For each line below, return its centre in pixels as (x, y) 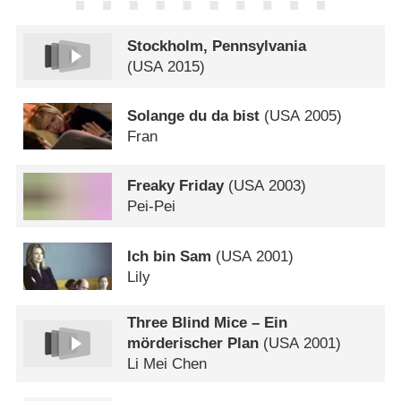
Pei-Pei (152, 207)
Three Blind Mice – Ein (208, 323)
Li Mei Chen (167, 364)
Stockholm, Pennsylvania (217, 46)
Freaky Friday (176, 186)
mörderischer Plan (193, 344)
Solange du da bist (194, 116)
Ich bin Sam (170, 256)
